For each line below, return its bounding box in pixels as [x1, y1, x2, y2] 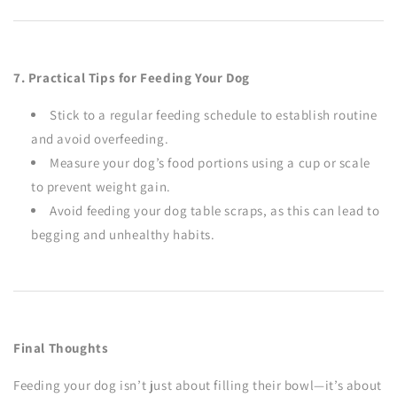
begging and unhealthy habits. [31, 226, 215, 243]
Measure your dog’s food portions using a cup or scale [50, 154, 370, 171]
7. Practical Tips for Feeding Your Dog [13, 69, 250, 86]
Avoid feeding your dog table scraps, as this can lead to [50, 202, 380, 219]
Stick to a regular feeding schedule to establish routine [50, 106, 378, 123]
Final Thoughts [13, 339, 109, 356]
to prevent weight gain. [31, 178, 171, 195]
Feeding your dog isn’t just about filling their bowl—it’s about [13, 377, 382, 393]
